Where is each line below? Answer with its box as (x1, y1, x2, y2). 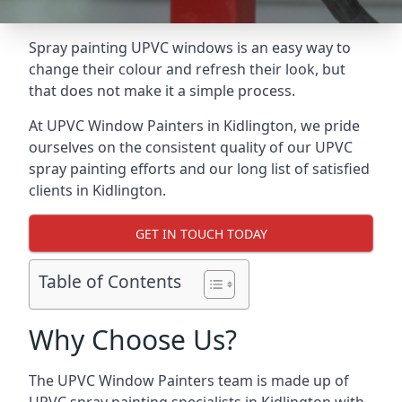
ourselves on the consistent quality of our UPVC (29, 137, 353, 157)
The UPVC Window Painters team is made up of (29, 371, 349, 390)
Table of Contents (39, 269, 181, 294)
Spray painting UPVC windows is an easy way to (29, 38, 351, 57)
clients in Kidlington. (29, 180, 166, 200)
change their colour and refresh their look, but (29, 59, 345, 79)
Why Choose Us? (29, 321, 237, 358)
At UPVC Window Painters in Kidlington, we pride (29, 116, 360, 135)
